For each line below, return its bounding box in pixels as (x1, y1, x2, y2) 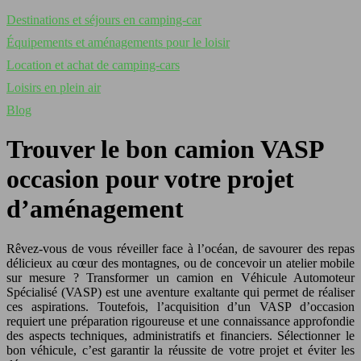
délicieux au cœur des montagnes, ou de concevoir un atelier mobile (6, 255, 355, 270)
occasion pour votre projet (6, 164, 294, 194)
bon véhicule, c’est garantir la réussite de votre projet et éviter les (6, 342, 355, 357)
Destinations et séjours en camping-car (6, 13, 201, 27)
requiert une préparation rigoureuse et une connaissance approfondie (6, 313, 355, 328)
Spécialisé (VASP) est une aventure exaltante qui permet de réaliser (6, 284, 355, 299)
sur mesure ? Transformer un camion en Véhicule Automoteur (6, 270, 355, 284)
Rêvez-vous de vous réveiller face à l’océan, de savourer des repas (6, 241, 355, 255)
